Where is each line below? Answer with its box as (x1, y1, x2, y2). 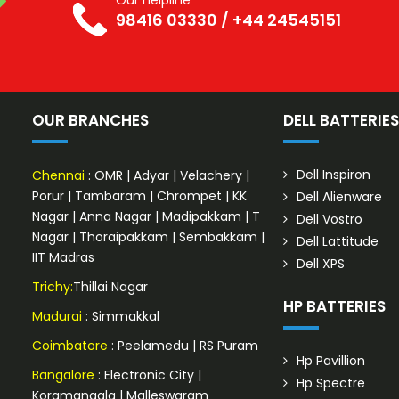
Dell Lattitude (297, 232, 379, 251)
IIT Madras (31, 248, 94, 267)
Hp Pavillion (297, 352, 366, 370)
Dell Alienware (297, 188, 383, 207)
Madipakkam (161, 208, 245, 226)
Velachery (179, 167, 246, 185)
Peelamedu (117, 337, 192, 355)
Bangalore (31, 366, 94, 385)
